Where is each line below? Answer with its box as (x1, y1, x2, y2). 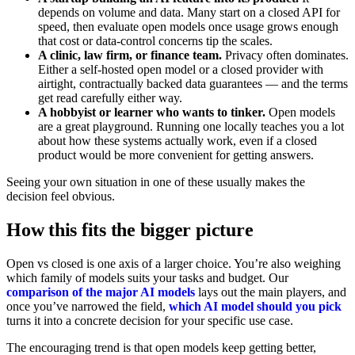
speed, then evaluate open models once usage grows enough (38, 20, 338, 34)
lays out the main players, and (195, 285, 346, 299)
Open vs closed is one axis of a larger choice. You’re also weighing (6, 257, 341, 270)
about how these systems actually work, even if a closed (38, 134, 317, 148)
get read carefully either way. (38, 91, 182, 105)
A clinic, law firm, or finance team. (38, 48, 222, 63)
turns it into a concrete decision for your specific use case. (6, 314, 293, 327)
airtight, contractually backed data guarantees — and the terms (38, 77, 348, 91)
